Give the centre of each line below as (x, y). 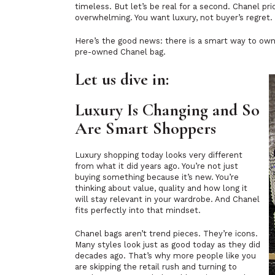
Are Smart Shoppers (145, 128)
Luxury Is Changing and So (167, 110)
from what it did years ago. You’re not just (157, 166)
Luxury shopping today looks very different (159, 155)
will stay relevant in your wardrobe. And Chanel (167, 199)
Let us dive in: (124, 79)
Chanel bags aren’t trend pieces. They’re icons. (166, 234)
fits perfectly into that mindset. (138, 210)
